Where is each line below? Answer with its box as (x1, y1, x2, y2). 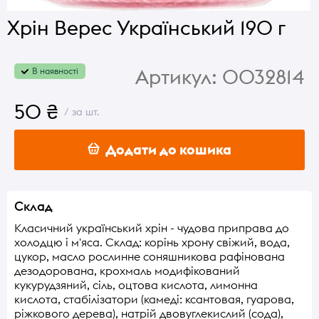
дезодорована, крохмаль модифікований (14, 263, 240, 278)
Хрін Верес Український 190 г (7, 15, 286, 41)
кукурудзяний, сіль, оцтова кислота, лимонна (14, 277, 258, 292)
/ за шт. (58, 105, 100, 118)
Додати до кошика (100, 140, 231, 158)
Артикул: (135, 64, 217, 90)
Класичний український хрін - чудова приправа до (14, 220, 289, 235)
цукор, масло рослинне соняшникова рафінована (14, 249, 285, 263)
